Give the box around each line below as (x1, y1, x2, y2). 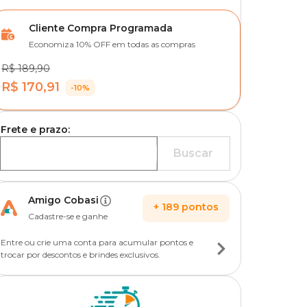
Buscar (173, 147, 213, 160)
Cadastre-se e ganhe (28, 211, 108, 221)
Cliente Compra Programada (29, 22, 173, 34)
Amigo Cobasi (28, 194, 99, 206)
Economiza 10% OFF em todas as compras (29, 39, 195, 49)
